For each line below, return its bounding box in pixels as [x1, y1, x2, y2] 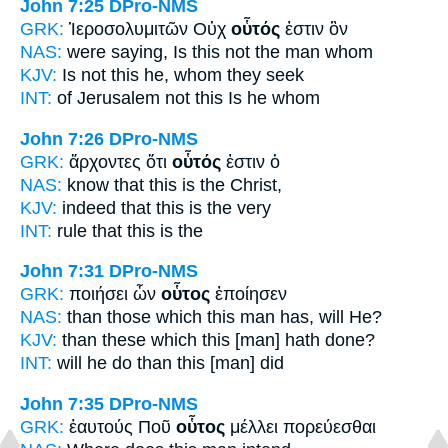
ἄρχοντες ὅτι [69, 151, 172, 172]
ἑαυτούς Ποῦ [69, 416, 176, 437]
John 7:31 [20, 261, 104, 282]
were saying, [62, 42, 173, 63]
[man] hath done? [230, 330, 375, 351]
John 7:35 [20, 393, 104, 414]
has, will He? [275, 307, 382, 328]
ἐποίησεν [210, 284, 287, 305]
